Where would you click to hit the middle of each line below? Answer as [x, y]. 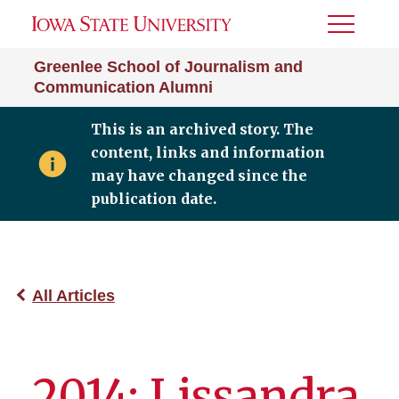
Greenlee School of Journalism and [168, 67]
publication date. [153, 199]
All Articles [73, 296]
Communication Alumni [123, 87]
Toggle [352, 30]
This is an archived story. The [202, 129]
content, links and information [208, 152]
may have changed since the [199, 175]
